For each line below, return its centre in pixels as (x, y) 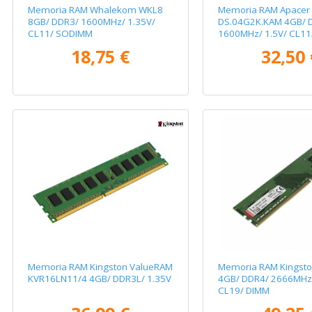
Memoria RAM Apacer (264, 10)
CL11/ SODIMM (61, 34)
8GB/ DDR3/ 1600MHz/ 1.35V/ (92, 22)
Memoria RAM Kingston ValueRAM (101, 266)
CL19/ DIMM (243, 290)
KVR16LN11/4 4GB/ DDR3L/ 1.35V (100, 278)
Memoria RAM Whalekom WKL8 (96, 10)
